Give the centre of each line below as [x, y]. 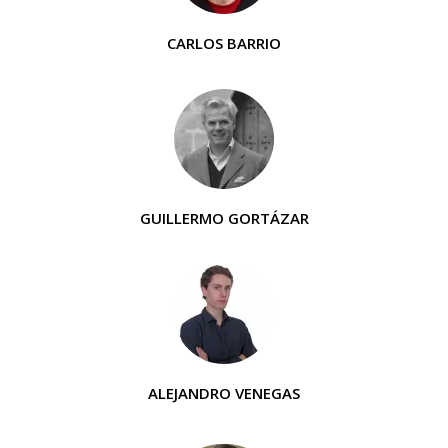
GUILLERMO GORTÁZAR [224, 218]
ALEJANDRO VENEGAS [224, 393]
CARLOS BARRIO [224, 43]
